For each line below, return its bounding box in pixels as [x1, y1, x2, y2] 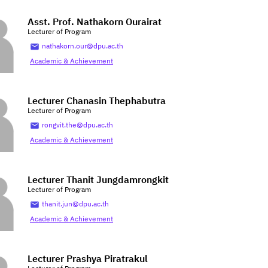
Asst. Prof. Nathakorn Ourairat [28, 14, 162, 31]
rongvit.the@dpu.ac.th [42, 120, 113, 132]
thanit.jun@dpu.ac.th [42, 199, 109, 211]
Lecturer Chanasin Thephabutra [28, 93, 166, 110]
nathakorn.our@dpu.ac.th [42, 41, 123, 53]
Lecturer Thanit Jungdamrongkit [28, 172, 169, 189]
